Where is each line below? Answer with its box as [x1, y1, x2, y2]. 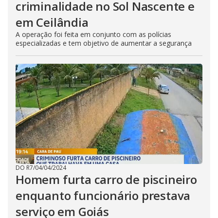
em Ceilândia [16, 14, 89, 30]
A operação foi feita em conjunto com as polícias [16, 30, 171, 39]
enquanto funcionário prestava [16, 187, 191, 203]
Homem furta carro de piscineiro [16, 171, 197, 187]
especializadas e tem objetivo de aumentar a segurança [16, 38, 192, 48]
